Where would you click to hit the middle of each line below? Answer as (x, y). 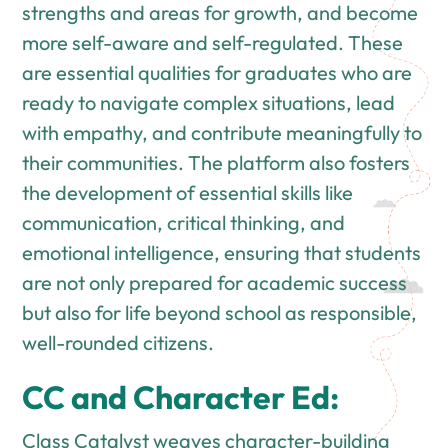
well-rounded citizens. (118, 342)
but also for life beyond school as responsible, (220, 312)
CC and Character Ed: (181, 396)
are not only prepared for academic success (215, 282)
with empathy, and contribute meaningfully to (222, 132)
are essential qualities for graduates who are (217, 72)
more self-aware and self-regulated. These (213, 42)
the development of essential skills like (188, 192)
